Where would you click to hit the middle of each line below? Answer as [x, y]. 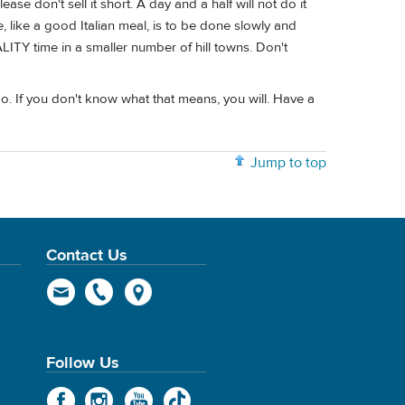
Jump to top [288, 162]
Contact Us [86, 255]
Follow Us [82, 363]
